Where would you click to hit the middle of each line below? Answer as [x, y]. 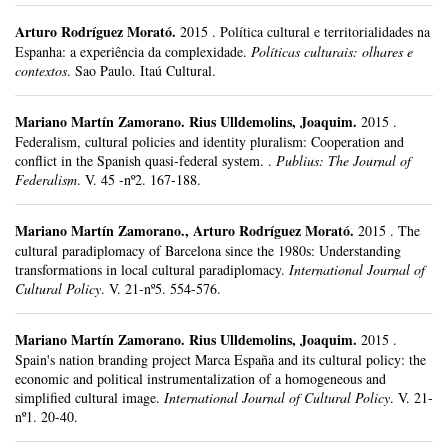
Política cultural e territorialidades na [325, 32]
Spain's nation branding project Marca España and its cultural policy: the [220, 360]
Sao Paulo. [107, 71]
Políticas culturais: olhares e [332, 52]
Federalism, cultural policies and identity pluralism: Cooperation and [209, 142]
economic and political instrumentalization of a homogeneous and [200, 379]
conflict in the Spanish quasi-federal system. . [143, 161]
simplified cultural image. [87, 398]
